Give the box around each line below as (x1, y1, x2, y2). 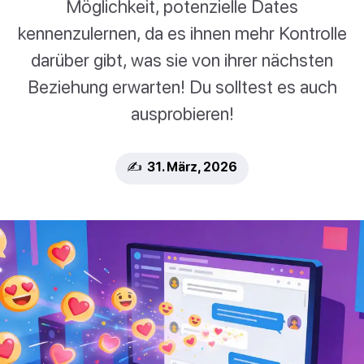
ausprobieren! (130, 102, 234, 125)
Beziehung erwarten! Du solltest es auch (27, 76, 337, 98)
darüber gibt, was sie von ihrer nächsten (31, 49, 333, 71)
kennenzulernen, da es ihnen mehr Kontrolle (17, 22, 347, 45)
